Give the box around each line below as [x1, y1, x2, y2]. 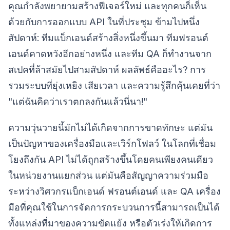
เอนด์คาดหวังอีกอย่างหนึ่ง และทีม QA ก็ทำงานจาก [8, 48, 212, 59]
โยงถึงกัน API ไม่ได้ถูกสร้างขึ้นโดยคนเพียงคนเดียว [8, 154, 213, 165]
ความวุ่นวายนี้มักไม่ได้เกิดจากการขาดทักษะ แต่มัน [8, 122, 213, 133]
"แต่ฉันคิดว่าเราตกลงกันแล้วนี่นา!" [8, 96, 147, 107]
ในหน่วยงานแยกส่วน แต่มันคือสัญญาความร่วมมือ [8, 170, 208, 181]
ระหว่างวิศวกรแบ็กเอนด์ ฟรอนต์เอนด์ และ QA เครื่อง [8, 186, 221, 197]
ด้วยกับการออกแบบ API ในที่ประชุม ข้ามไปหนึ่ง [8, 16, 200, 27]
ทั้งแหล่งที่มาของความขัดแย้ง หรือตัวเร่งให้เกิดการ [8, 218, 212, 228]
